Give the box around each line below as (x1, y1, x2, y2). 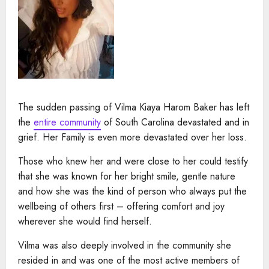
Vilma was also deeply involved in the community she (18, 238, 231, 252)
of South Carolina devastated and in (101, 115, 249, 129)
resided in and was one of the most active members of (18, 253, 240, 267)
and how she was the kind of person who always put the (18, 184, 247, 198)
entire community (34, 115, 101, 129)
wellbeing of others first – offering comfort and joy (18, 199, 225, 213)
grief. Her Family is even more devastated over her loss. (18, 130, 247, 144)
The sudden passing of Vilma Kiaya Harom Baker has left (18, 100, 249, 114)
